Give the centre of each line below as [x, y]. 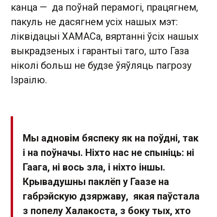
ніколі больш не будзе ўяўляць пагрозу [101, 65]
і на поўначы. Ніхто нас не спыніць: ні [108, 152]
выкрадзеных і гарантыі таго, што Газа [100, 51]
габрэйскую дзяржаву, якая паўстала [111, 196]
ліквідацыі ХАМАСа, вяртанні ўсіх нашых [105, 36]
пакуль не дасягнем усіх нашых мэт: [94, 22]
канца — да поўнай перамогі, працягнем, [104, 7]
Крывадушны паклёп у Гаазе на [96, 181]
